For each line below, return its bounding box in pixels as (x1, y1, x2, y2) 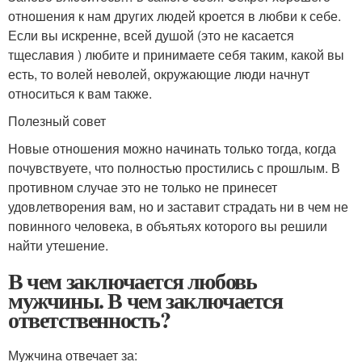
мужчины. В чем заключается (8, 284, 283, 318)
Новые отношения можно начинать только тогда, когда (8, 139, 336, 158)
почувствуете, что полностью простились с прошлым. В (8, 158, 340, 178)
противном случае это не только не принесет (8, 178, 277, 197)
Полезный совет (8, 112, 106, 131)
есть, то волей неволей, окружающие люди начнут (8, 65, 309, 84)
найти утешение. (8, 236, 108, 255)
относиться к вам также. (8, 84, 152, 103)
